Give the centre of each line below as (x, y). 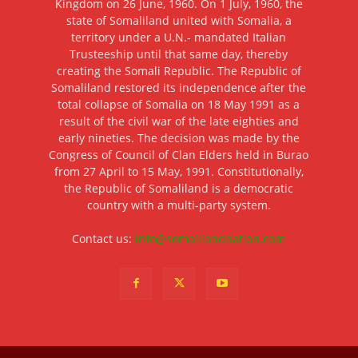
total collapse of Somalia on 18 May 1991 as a (179, 105)
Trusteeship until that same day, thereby (179, 54)
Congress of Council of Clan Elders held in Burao (179, 155)
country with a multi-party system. (179, 205)
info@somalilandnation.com (211, 239)
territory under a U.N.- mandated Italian (179, 38)
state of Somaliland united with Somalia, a (179, 21)
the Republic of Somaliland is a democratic (179, 189)
